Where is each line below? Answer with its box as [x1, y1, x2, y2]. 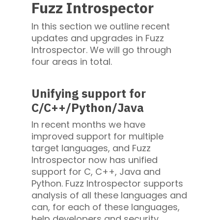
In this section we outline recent [31, 20, 170, 33]
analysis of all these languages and [31, 189, 187, 202]
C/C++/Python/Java [31, 100, 144, 116]
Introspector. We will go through [31, 44, 171, 56]
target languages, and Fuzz [31, 142, 151, 155]
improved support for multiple [31, 130, 164, 143]
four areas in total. [31, 55, 112, 68]
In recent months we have [31, 118, 145, 131]
